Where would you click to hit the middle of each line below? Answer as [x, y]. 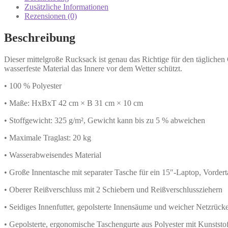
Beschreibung [40, 37]
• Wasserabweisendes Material [53, 155]
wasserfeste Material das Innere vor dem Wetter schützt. [93, 68]
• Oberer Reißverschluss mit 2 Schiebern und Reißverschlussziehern [113, 189]
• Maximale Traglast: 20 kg [48, 137]
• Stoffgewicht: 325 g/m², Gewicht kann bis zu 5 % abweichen [105, 120]
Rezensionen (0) [51, 16]
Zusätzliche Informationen [66, 7]
